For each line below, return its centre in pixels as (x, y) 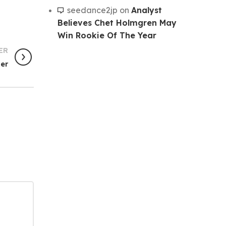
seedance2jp (92, 10)
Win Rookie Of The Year (107, 35)
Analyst (146, 10)
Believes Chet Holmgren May (117, 22)
